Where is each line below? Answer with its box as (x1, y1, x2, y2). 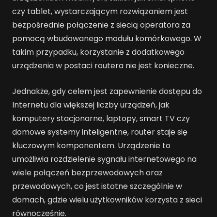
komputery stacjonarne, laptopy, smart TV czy (12, 112, 190, 124)
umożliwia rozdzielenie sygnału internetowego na (12, 153, 197, 165)
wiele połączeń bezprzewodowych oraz (12, 167, 163, 178)
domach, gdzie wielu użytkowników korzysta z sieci (12, 194, 202, 205)
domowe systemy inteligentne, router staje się (12, 126, 187, 138)
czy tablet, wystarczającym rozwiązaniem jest (12, 6, 188, 17)
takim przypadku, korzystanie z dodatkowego (12, 46, 185, 58)
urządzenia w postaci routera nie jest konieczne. (12, 60, 194, 72)
